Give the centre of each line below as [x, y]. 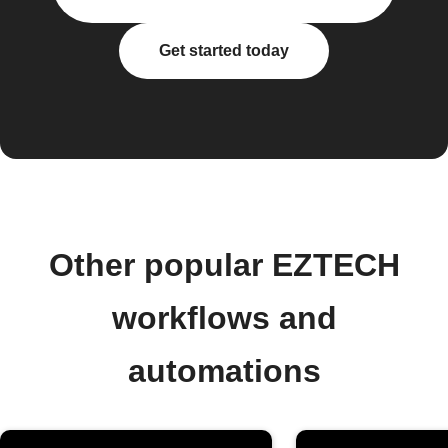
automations [224, 371]
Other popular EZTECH [224, 265]
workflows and [224, 318]
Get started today [224, 50]
